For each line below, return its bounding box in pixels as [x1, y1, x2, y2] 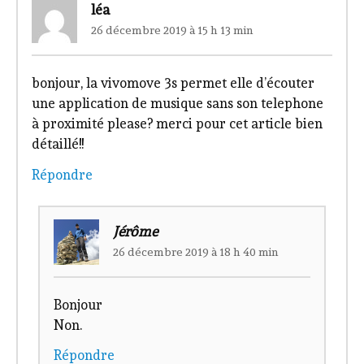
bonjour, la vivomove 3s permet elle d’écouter [31, 74, 314, 91]
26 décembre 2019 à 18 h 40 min [112, 245, 279, 258]
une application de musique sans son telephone [31, 94, 323, 111]
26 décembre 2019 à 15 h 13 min [90, 23, 253, 37]
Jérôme [112, 222, 158, 240]
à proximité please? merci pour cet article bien [31, 115, 323, 132]
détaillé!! [31, 135, 84, 152]
